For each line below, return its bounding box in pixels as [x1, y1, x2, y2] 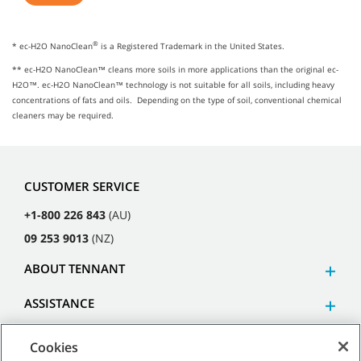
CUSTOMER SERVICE [24, 177, 139, 194]
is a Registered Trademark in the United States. [98, 40, 284, 52]
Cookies [30, 338, 79, 356]
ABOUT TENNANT [24, 259, 125, 276]
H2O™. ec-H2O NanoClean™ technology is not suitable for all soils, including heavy [12, 79, 334, 91]
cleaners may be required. [12, 110, 114, 122]
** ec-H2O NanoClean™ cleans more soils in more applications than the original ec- [12, 64, 338, 76]
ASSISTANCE [24, 294, 94, 311]
